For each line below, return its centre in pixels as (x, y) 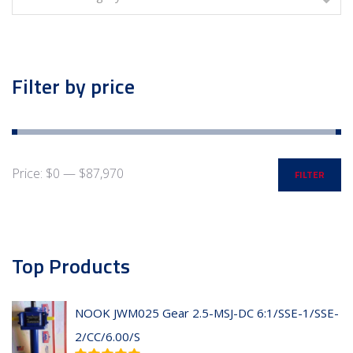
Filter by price (73, 87)
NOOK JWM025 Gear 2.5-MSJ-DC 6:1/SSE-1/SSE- (207, 313)
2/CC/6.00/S (108, 337)
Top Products (71, 266)
